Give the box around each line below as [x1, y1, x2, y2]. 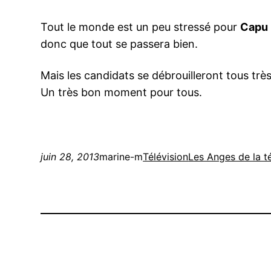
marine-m [99, 151, 143, 163]
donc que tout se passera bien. [41, 38, 198, 51]
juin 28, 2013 [41, 151, 100, 163]
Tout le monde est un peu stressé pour [41, 21, 241, 34]
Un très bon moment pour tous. [41, 86, 203, 99]
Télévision [143, 151, 189, 163]
